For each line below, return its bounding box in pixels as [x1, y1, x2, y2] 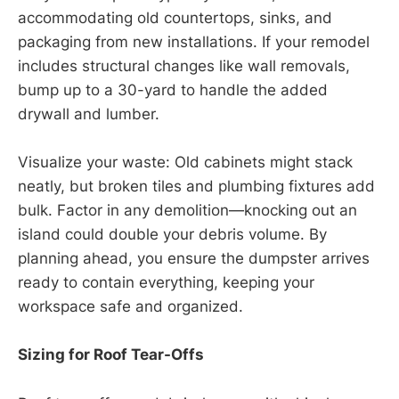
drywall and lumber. [18, 104, 159, 123]
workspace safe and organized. [18, 297, 243, 316]
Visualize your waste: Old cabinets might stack [18, 153, 353, 172]
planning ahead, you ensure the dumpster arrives [18, 249, 370, 268]
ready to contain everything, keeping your [18, 273, 314, 292]
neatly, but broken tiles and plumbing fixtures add [18, 177, 375, 196]
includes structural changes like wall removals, [18, 56, 350, 75]
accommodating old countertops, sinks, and [18, 8, 332, 27]
